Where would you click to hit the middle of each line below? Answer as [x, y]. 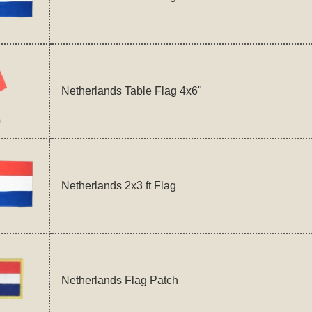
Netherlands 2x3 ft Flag [118, 185]
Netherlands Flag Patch [119, 280]
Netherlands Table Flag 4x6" [131, 91]
